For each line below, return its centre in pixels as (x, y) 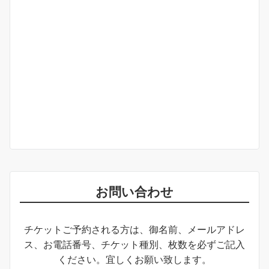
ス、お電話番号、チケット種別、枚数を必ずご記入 (134, 244)
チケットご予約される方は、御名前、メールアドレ (134, 229)
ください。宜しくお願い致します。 (134, 259)
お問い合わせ (134, 191)
